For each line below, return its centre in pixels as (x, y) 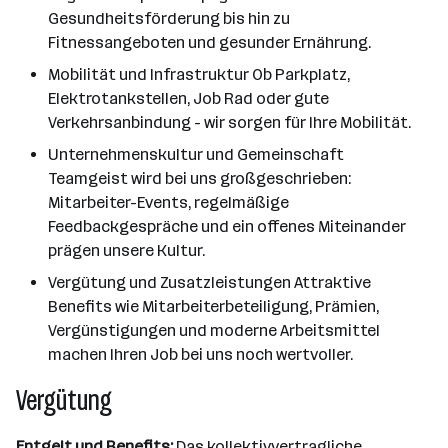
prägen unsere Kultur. (126, 250)
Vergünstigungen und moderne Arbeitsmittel (214, 330)
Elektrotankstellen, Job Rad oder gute (188, 98)
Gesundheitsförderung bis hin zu (169, 18)
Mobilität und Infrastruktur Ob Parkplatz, (199, 74)
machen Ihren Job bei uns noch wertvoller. (200, 354)
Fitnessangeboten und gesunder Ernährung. (209, 42)
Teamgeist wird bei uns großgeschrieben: (199, 178)
